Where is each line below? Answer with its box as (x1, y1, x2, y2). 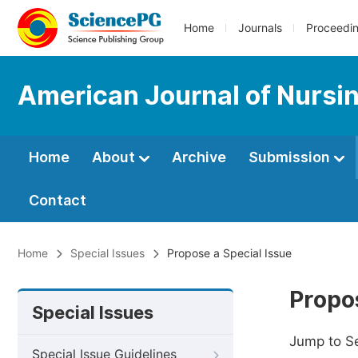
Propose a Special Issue (167, 247, 292, 260)
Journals (238, 22, 282, 34)
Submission (249, 149, 333, 165)
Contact (29, 192, 86, 209)
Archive (172, 149, 226, 165)
